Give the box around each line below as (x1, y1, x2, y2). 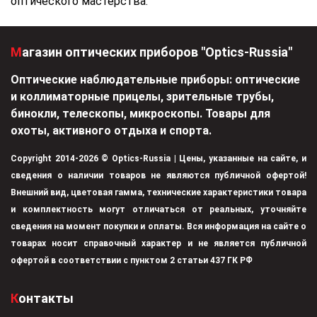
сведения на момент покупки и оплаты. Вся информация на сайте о (11, 221, 306, 231)
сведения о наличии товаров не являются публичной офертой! (11, 170, 306, 180)
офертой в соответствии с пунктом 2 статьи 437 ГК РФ (11, 255, 253, 265)
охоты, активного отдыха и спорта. (11, 123, 212, 137)
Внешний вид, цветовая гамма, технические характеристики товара (11, 187, 306, 197)
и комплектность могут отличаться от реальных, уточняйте (11, 204, 306, 214)
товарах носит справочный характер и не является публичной (11, 238, 306, 248)
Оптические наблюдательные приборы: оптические (11, 72, 300, 86)
